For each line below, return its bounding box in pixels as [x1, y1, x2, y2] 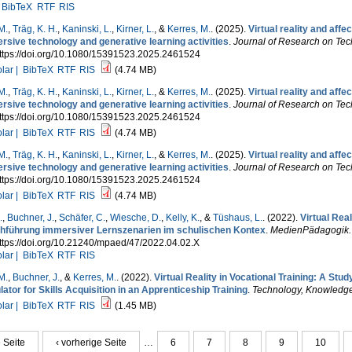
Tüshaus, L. [212, 212, 262, 223]
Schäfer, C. [58, 212, 105, 223]
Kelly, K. [165, 212, 200, 223]
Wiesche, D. [109, 212, 161, 223]
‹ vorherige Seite [55, 337, 126, 348]
